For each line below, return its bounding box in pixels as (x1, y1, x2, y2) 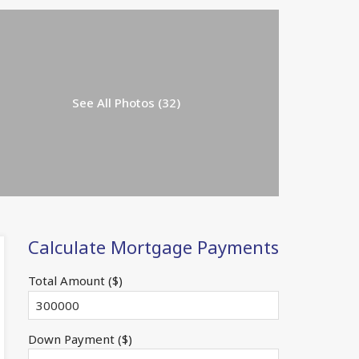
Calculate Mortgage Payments (27, 234, 279, 259)
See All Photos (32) (72, 95, 181, 111)
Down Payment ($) (27, 330, 132, 347)
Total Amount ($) (27, 272, 123, 288)
